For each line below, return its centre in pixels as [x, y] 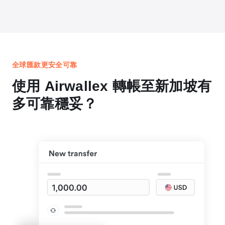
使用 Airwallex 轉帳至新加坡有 [112, 86]
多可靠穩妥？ [55, 104]
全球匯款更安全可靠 [45, 65]
